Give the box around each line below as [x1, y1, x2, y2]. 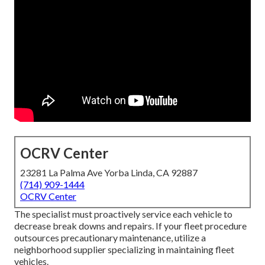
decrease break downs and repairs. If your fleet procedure [14, 220, 247, 232]
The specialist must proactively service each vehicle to [14, 208, 232, 220]
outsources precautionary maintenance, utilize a [14, 232, 206, 244]
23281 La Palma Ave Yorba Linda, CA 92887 [20, 167, 198, 179]
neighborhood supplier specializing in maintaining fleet [14, 244, 234, 256]
